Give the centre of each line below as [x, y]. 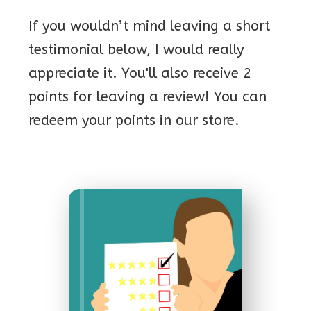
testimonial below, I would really [136, 50]
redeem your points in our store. [136, 120]
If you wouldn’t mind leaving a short [149, 26]
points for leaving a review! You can [148, 97]
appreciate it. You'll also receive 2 [140, 73]
